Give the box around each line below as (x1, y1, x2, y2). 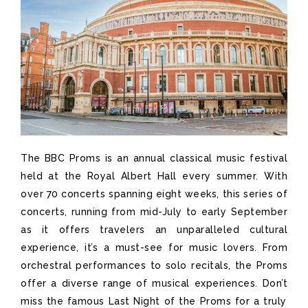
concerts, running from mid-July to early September (21, 206, 287, 218)
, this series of (217, 188, 287, 200)
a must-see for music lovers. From (98, 242, 287, 254)
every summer (176, 170, 256, 182)
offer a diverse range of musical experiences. (21, 278, 263, 289)
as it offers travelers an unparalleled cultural (21, 224, 287, 236)
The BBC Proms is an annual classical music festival (21, 153, 287, 164)
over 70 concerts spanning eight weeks (21, 188, 217, 200)
